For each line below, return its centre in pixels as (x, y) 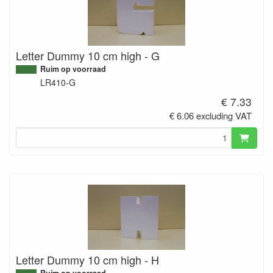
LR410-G (58, 83)
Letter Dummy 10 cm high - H (87, 259)
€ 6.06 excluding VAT (211, 116)
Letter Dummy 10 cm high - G (88, 56)
